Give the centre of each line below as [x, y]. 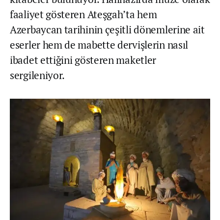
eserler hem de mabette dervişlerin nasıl [99, 45]
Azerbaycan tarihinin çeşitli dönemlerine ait [107, 30]
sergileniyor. [38, 75]
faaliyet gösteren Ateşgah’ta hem [83, 14]
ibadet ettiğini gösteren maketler [83, 60]
